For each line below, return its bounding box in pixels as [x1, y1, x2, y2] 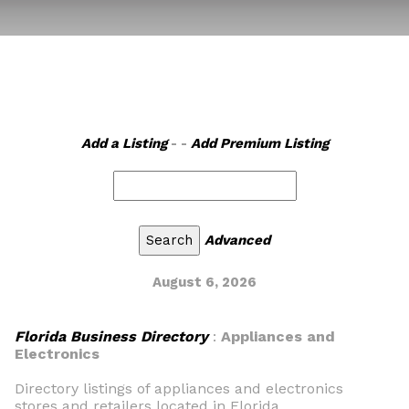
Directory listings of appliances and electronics [15, 380, 343, 397]
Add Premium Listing [190, 135, 329, 152]
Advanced [204, 232, 270, 248]
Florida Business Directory [15, 328, 208, 345]
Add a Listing [80, 135, 167, 152]
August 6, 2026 [152, 274, 257, 290]
